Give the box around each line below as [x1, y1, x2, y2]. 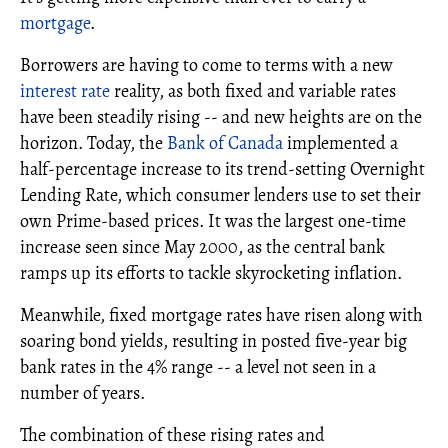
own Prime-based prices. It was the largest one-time [20, 209, 406, 233]
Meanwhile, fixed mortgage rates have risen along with [20, 303, 423, 327]
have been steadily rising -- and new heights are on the [20, 105, 422, 129]
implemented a [283, 131, 398, 155]
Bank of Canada [167, 131, 283, 155]
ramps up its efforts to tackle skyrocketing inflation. [20, 261, 402, 285]
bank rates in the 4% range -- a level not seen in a [20, 355, 376, 379]
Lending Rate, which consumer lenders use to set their [20, 183, 421, 207]
